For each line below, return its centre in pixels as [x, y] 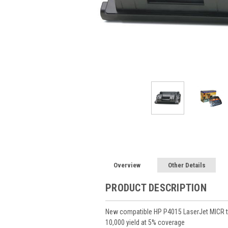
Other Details [187, 165]
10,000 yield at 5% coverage [145, 222]
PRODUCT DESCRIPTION [156, 188]
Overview [127, 165]
